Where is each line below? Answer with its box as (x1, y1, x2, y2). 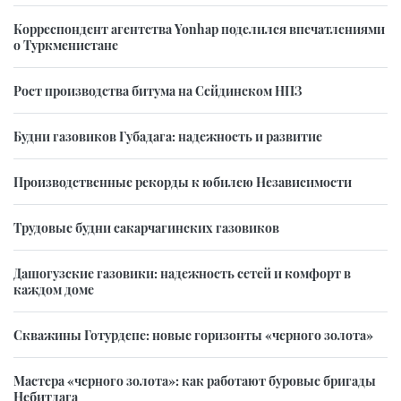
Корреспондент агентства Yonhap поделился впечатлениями (13, 20, 385, 38)
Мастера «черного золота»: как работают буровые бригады (13, 371, 376, 390)
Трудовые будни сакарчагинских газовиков (13, 218, 279, 237)
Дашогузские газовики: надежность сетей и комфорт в (13, 264, 351, 283)
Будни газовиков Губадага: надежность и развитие (13, 127, 322, 146)
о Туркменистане (13, 36, 118, 55)
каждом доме (13, 280, 94, 299)
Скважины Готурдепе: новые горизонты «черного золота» (13, 326, 373, 345)
